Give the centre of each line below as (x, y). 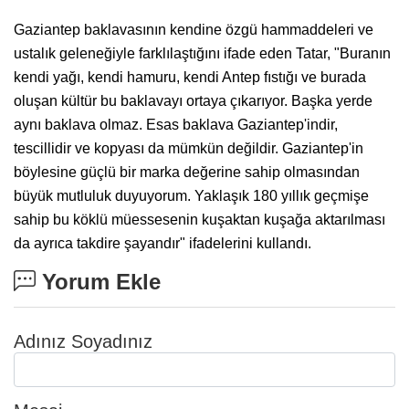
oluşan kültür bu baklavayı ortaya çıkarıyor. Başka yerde (193, 100)
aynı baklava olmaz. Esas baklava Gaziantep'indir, (176, 124)
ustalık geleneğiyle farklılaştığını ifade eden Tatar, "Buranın (202, 53)
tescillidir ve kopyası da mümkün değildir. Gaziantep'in (189, 148)
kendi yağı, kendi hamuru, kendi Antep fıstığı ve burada (190, 77)
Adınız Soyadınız (83, 341)
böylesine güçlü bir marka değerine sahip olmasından (187, 172)
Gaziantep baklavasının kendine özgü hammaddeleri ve (194, 29)
